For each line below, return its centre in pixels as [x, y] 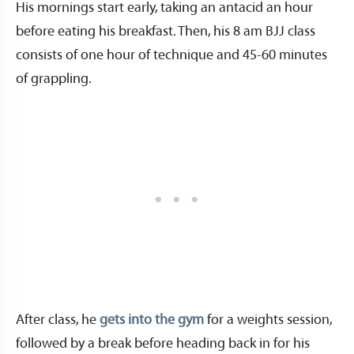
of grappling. [54, 79]
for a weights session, [268, 320]
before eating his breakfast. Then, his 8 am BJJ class [166, 31]
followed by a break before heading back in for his [163, 343]
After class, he [58, 320]
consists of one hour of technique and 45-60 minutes [171, 55]
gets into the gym [152, 320]
